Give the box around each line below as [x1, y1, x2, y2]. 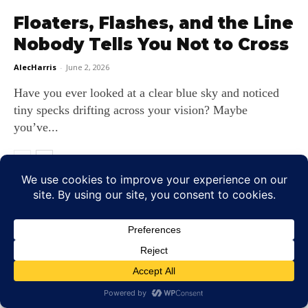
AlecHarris [14, 62, 56, 72]
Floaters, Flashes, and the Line [14, 13, 294, 33]
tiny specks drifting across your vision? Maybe [14, 103, 247, 117]
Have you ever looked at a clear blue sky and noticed [14, 86, 279, 100]
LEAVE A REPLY [14, 201, 91, 214]
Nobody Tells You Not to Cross [14, 34, 289, 54]
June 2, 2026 [66, 62, 109, 72]
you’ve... [14, 120, 58, 134]
